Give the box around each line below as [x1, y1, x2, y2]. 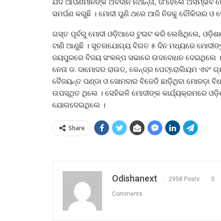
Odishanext [112, 173, 157, 184]
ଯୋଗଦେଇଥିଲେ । [52, 99, 106, 110]
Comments [112, 190, 143, 197]
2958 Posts [169, 175, 200, 183]
